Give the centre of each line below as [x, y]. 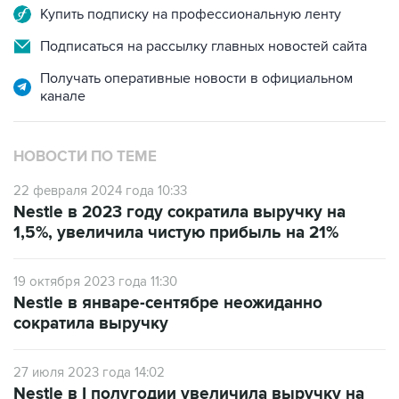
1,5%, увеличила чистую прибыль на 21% [176, 233]
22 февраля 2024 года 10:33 [100, 191]
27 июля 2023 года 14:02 [89, 372]
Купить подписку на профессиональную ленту [191, 14]
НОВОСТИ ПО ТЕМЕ [85, 157]
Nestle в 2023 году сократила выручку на [179, 212]
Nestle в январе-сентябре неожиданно [168, 303]
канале [63, 96]
